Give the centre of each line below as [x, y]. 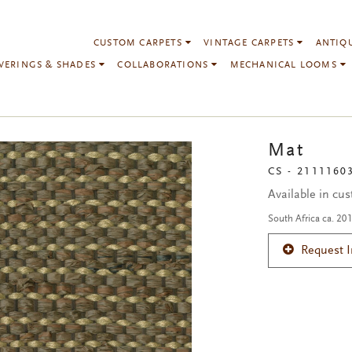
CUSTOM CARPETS [140, 43]
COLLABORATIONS [165, 65]
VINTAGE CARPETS [251, 43]
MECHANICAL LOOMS [285, 65]
